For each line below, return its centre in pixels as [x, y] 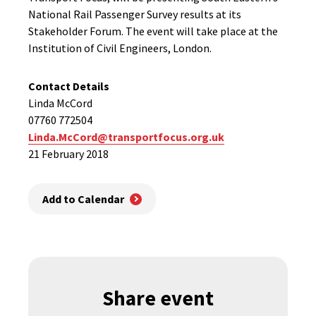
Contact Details [69, 86]
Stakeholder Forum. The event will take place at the [153, 31]
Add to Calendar [83, 199]
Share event [158, 298]
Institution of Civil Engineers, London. [120, 48]
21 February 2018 [68, 154]
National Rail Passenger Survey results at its [135, 14]
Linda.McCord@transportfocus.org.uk [126, 137]
